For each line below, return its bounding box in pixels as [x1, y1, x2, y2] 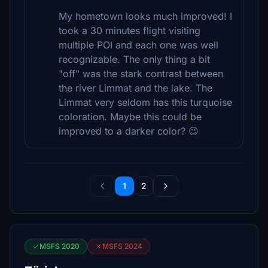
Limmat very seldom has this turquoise [59, 96, 232, 108]
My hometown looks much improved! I [59, 10, 232, 22]
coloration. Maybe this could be [59, 111, 202, 123]
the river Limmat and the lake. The [59, 82, 212, 94]
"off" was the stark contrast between [59, 68, 223, 80]
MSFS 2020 [39, 242, 80, 251]
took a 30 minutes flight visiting [59, 25, 200, 36]
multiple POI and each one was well [59, 39, 218, 51]
